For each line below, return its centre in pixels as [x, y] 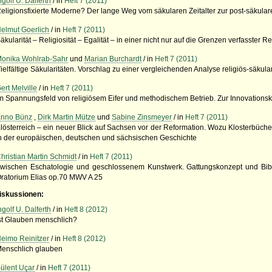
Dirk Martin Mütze [67, 117]
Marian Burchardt [113, 59]
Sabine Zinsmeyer [142, 117]
